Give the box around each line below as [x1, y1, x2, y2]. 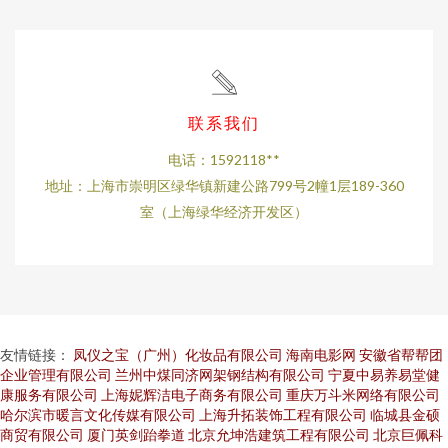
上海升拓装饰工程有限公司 [199, 406, 367, 423]
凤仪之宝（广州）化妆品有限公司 [73, 346, 283, 363]
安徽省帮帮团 [359, 346, 443, 363]
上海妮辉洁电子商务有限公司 [101, 386, 283, 403]
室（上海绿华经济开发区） [140, 203, 308, 220]
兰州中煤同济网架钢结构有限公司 [115, 366, 325, 383]
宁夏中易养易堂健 [328, 366, 440, 383]
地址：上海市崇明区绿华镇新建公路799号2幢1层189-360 [44, 177, 404, 194]
